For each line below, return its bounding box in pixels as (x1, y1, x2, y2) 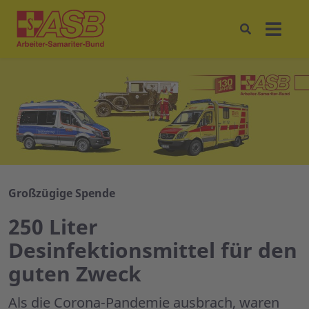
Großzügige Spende (8, 186, 115, 201)
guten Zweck (8, 259, 141, 288)
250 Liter (8, 212, 98, 241)
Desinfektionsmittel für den (8, 236, 297, 265)
